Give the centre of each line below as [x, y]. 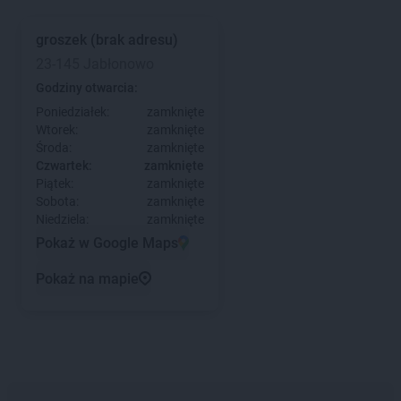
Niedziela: [62, 219]
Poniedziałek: [73, 112]
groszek [61, 40]
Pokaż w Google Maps [107, 243]
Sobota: [57, 201]
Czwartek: [64, 166]
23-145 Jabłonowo [95, 64]
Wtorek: [57, 130]
